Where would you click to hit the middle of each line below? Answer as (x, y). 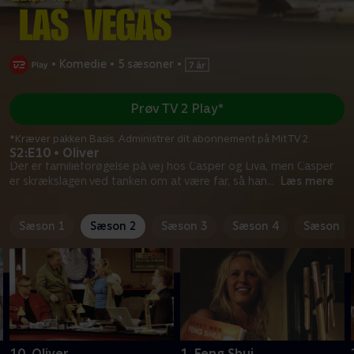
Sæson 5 (326, 226)
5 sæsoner (146, 64)
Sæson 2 (113, 226)
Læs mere (307, 181)
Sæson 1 (42, 226)
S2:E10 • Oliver (55, 153)
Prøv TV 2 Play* (177, 109)
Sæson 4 (255, 226)
